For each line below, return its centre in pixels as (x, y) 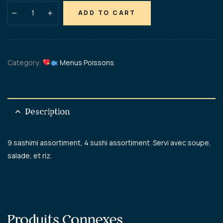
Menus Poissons (86, 62)
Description (48, 111)
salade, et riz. (30, 155)
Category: (25, 62)
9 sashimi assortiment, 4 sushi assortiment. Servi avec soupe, (109, 142)
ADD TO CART (107, 13)
